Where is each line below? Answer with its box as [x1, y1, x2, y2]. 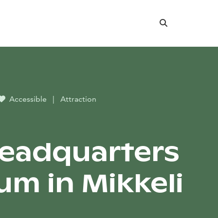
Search [159, 18, 183, 27]
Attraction [60, 94, 96, 104]
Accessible [7, 94, 49, 104]
